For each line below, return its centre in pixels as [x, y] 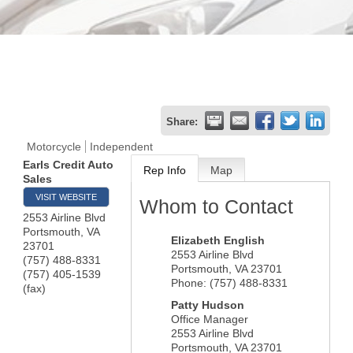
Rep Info [164, 170]
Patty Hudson [207, 305]
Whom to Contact [216, 206]
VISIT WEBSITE [66, 197]
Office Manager [209, 319]
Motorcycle [54, 147]
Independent [121, 147]
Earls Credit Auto [68, 165]
